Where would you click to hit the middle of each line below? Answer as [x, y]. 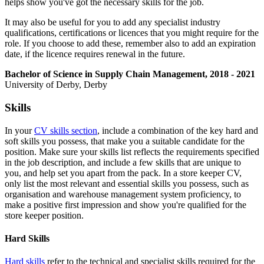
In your [19, 130]
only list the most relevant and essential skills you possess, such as [127, 183]
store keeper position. [44, 215]
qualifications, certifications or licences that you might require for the [132, 33]
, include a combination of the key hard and [178, 130]
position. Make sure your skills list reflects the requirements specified [132, 151]
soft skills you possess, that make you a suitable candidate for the [125, 141]
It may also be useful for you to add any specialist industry [113, 22]
